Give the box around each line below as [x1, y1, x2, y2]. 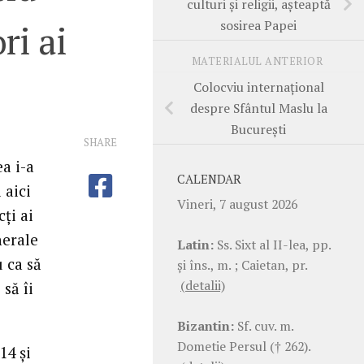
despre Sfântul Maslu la [189, 98, 327, 117]
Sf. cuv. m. [234, 316, 293, 335]
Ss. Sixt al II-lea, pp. [214, 235, 331, 253]
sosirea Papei [220, 15, 297, 34]
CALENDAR [177, 171, 241, 187]
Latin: [177, 235, 214, 253]
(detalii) [180, 275, 225, 294]
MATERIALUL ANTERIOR [191, 54, 326, 68]
